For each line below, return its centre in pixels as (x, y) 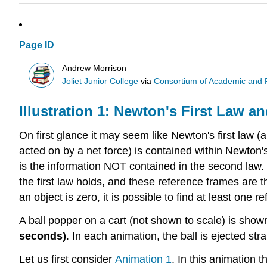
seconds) (43, 236)
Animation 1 (143, 259)
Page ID (37, 45)
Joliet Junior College (100, 81)
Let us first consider (67, 259)
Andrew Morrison (94, 68)
